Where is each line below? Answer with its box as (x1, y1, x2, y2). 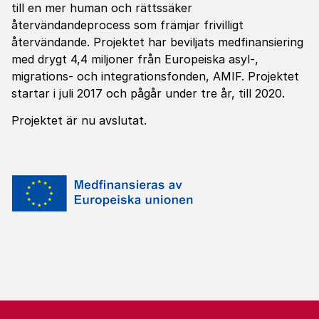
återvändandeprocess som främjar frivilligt (11, 18, 244, 32)
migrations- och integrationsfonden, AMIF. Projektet (11, 69, 299, 83)
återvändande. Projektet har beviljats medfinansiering (11, 35, 303, 49)
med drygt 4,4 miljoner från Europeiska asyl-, (11, 52, 258, 66)
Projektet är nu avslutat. (11, 113, 147, 127)
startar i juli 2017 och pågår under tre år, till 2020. (11, 86, 285, 100)
